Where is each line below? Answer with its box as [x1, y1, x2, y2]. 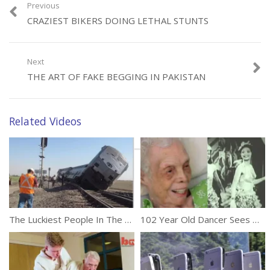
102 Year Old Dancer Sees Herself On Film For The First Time [252, 213, 259, 225]
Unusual [42, 27, 67, 36]
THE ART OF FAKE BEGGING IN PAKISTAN [27, 71, 206, 83]
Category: [9, 27, 42, 36]
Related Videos [9, 114, 81, 129]
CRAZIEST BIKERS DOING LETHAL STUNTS [27, 14, 209, 27]
